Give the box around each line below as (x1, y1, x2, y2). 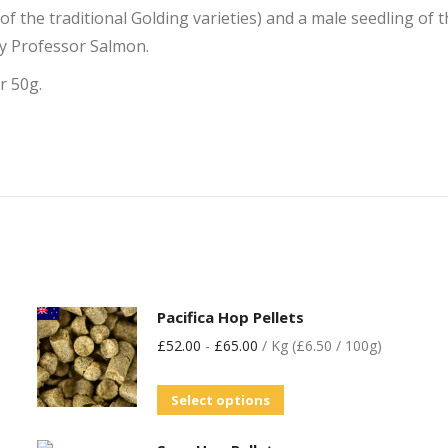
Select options (170, 391, 270, 409)
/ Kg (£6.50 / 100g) (257, 336, 382, 355)
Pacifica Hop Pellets (156, 307, 304, 327)
